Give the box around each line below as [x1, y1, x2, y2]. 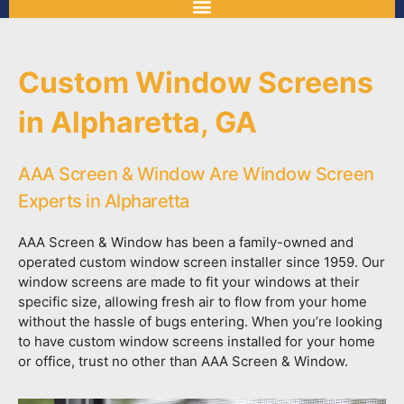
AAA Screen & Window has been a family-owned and [18, 234, 353, 251]
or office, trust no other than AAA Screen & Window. [18, 353, 352, 370]
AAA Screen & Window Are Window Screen [18, 163, 374, 185]
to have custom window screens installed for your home [18, 333, 375, 350]
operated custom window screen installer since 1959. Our [18, 253, 385, 271]
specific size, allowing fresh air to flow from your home [18, 293, 367, 310]
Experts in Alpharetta [18, 190, 189, 212]
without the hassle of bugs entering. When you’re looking [18, 313, 382, 330]
